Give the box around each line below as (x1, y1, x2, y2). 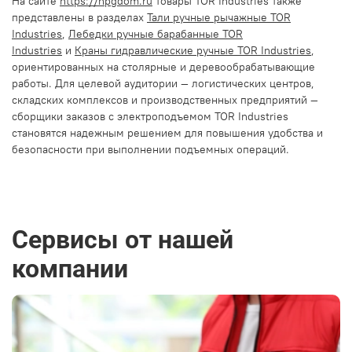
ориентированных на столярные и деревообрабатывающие (12, 59, 315, 74)
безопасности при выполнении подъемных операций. (12, 141, 289, 156)
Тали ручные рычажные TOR (147, 9, 291, 24)
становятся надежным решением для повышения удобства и (12, 125, 323, 140)
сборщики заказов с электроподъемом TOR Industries (12, 108, 288, 123)
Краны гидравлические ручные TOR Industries (75, 42, 311, 57)
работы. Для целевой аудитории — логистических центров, (12, 75, 314, 90)
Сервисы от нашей (12, 225, 233, 255)
